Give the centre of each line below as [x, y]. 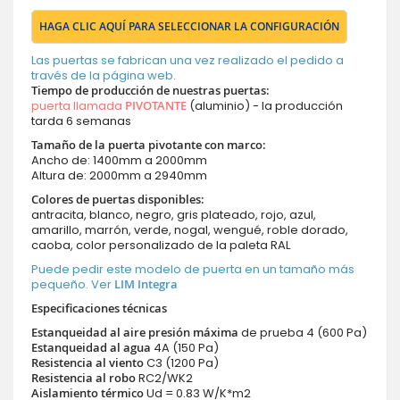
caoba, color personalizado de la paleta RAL [161, 245]
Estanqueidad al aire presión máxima [135, 332]
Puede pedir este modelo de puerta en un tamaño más [193, 269]
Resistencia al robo [83, 378]
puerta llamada [78, 106]
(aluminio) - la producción [265, 106]
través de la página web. [104, 75]
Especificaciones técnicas [99, 308]
